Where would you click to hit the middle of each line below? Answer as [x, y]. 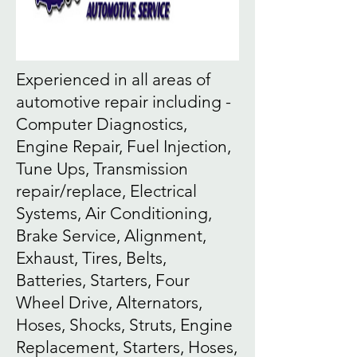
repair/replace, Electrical [106, 191]
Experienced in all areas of [113, 79]
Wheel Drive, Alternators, [109, 302]
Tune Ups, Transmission [102, 169]
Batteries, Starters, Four [103, 280]
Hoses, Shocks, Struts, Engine [124, 325]
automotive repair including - [124, 102]
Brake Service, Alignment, [111, 235]
